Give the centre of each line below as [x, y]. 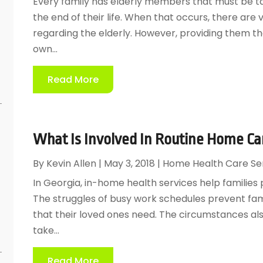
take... [46, 230]
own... [45, 49]
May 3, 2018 [129, 163]
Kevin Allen [71, 163]
